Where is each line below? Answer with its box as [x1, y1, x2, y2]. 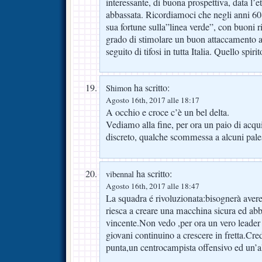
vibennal [106, 168, 134, 180]
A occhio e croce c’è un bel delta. [106, 106, 229, 119]
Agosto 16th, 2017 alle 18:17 [106, 95, 199, 106]
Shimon [106, 82, 132, 94]
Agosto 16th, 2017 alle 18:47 [106, 181, 199, 192]
